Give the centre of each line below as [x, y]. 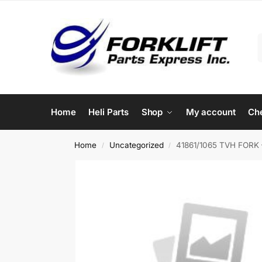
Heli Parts [109, 112]
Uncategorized [136, 145]
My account [211, 112]
